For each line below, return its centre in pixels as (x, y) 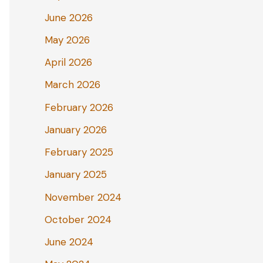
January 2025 (76, 175)
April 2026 (68, 63)
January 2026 (76, 129)
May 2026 (67, 40)
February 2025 (79, 152)
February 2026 (79, 107)
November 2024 (83, 197)
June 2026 (69, 17)
